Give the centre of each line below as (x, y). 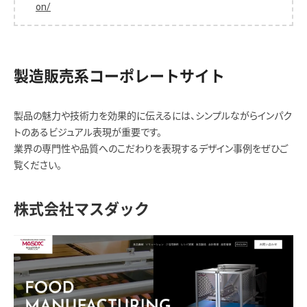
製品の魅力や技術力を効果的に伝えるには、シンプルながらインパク (153, 115)
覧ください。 (38, 165)
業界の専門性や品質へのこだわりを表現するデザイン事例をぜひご (151, 148)
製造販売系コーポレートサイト (119, 76)
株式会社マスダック (82, 209)
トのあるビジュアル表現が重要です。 (88, 132)
